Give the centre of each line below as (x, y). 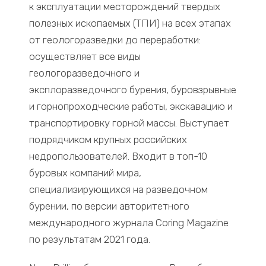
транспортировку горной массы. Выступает (129, 123)
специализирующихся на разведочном (119, 190)
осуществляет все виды (85, 57)
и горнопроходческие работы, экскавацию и (131, 107)
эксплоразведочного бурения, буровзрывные (133, 90)
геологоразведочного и (85, 73)
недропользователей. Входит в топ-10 (118, 156)
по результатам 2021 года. (90, 240)
